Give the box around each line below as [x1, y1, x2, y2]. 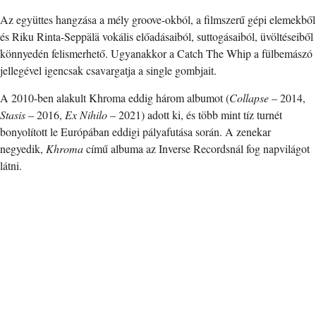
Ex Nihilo [65, 107, 107, 123]
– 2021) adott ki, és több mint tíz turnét [107, 107, 282, 123]
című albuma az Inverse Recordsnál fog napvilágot [86, 141, 310, 157]
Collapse [229, 90, 269, 106]
